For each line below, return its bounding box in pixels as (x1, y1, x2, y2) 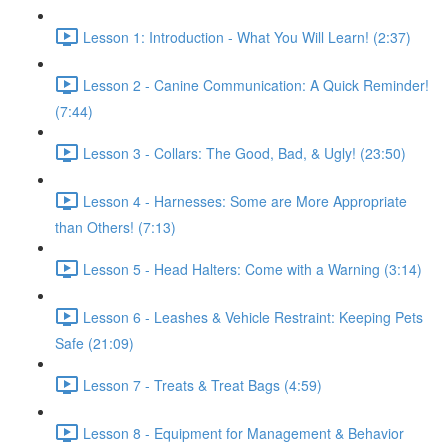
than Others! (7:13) (55, 217, 176, 237)
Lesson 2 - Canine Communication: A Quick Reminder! (83, 74, 429, 95)
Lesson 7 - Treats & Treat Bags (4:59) (83, 374, 322, 395)
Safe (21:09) (55, 333, 134, 353)
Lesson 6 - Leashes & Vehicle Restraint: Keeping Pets (83, 306, 423, 327)
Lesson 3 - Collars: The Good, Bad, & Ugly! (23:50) (83, 142, 406, 163)
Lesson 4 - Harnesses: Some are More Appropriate (83, 190, 407, 211)
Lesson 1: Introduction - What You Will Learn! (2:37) (83, 26, 411, 47)
